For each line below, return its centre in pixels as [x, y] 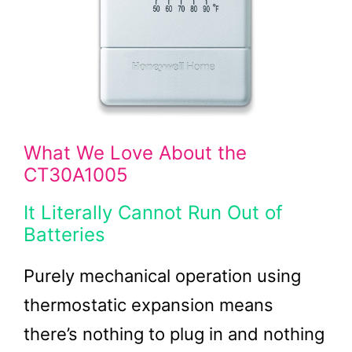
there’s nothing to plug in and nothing [174, 334]
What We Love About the [135, 153]
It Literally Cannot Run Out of [153, 213]
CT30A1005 [76, 175]
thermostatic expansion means [148, 305]
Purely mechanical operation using [162, 276]
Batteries [64, 235]
